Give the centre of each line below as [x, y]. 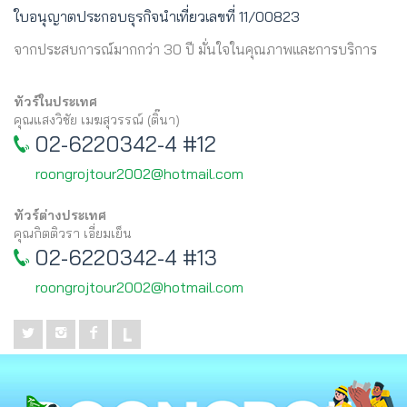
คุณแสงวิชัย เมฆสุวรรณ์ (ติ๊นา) [97, 119]
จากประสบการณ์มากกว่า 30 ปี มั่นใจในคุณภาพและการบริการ [195, 49]
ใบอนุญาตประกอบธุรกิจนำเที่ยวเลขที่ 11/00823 [157, 16]
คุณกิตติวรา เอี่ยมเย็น [73, 233]
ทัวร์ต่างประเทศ [60, 215]
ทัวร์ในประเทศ [55, 101]
